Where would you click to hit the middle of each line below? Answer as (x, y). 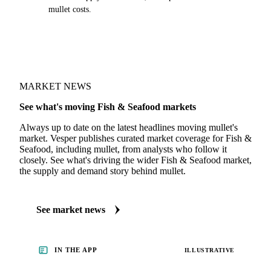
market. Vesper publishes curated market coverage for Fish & (135, 138)
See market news (71, 210)
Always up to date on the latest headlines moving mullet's (129, 127)
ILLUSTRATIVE (209, 250)
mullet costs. (70, 9)
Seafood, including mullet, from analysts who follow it (123, 149)
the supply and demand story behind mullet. (103, 171)
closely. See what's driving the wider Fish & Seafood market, (135, 160)
